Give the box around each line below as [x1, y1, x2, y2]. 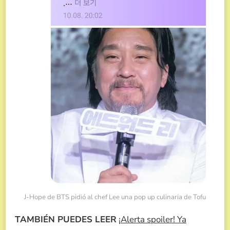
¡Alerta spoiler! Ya [119, 214, 186, 226]
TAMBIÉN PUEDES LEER [15, 214, 117, 226]
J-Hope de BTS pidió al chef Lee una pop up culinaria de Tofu [24, 193, 206, 202]
